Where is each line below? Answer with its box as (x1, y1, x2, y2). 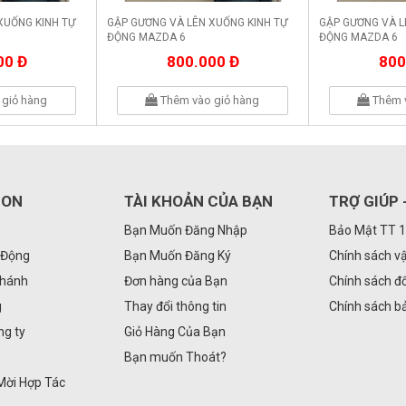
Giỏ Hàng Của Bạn (123, 324, 226, 339)
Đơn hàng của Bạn (123, 273, 227, 288)
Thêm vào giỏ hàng (158, 93, 260, 108)
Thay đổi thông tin (123, 298, 227, 314)
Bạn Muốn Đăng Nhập (123, 222, 247, 237)
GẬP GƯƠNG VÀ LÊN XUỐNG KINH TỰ (107, 16, 287, 30)
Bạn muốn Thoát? (123, 349, 227, 364)
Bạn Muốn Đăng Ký (123, 247, 231, 263)
